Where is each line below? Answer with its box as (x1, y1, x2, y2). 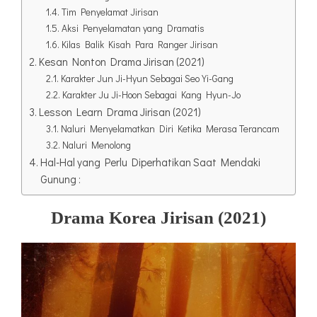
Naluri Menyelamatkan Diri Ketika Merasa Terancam (60, 122, 279, 136)
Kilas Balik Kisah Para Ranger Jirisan (61, 38, 218, 52)
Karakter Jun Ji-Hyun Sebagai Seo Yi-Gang (60, 72, 234, 86)
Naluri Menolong (62, 139, 131, 152)
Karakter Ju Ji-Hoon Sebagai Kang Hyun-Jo (62, 88, 241, 102)
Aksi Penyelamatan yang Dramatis (61, 22, 204, 35)
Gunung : (40, 172, 81, 187)
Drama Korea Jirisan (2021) (51, 208, 266, 228)
